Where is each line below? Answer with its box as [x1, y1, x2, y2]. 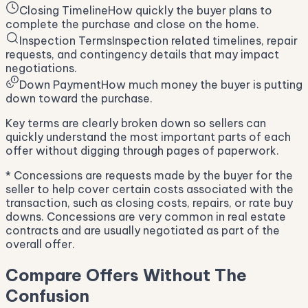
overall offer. [5, 237, 75, 252]
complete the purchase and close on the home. [5, 17, 259, 32]
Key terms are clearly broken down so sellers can [5, 116, 266, 131]
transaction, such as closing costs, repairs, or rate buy [5, 196, 293, 210]
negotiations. [5, 61, 77, 76]
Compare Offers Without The [5, 265, 247, 286]
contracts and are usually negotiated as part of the [5, 223, 280, 238]
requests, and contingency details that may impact [5, 47, 279, 62]
